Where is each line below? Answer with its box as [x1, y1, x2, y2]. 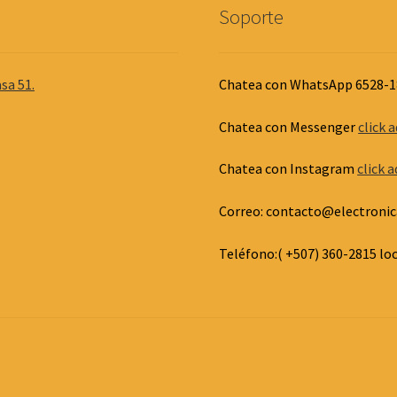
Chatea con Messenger [219, 117, 359, 136]
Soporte [219, 4, 284, 29]
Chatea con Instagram [219, 160, 358, 178]
